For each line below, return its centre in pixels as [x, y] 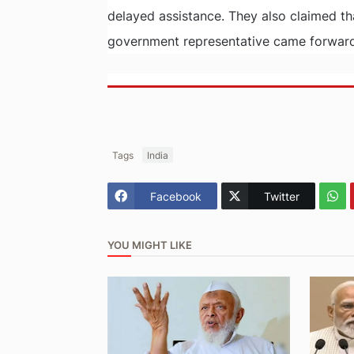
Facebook [175, 196]
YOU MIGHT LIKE [149, 245]
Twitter [281, 196]
